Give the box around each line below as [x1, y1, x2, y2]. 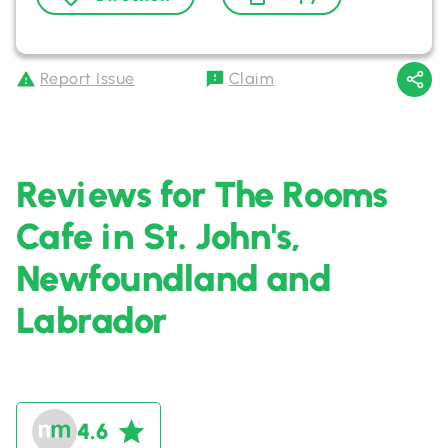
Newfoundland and [16, 257, 331, 300]
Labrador [16, 299, 167, 342]
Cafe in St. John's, [16, 215, 301, 258]
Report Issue [40, 69, 135, 88]
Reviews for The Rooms [16, 173, 388, 216]
